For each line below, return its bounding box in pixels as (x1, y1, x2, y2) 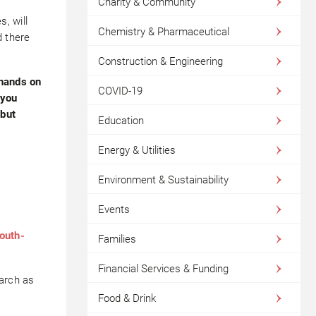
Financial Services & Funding (97, 262, 229, 275)
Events (97, 203, 130, 216)
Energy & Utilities (97, 144, 176, 157)
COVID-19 (97, 85, 142, 97)
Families (97, 233, 136, 245)
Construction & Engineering (97, 55, 223, 68)
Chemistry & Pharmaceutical (97, 25, 229, 38)
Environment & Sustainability (97, 174, 229, 186)
